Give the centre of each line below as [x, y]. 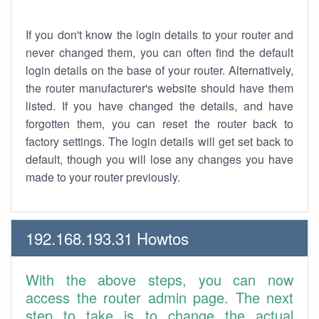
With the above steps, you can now [159, 279]
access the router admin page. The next [159, 297]
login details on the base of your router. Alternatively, [159, 70]
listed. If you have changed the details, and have [159, 106]
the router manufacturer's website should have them [159, 88]
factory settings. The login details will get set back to [159, 141]
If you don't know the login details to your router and [159, 35]
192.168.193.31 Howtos [107, 238]
